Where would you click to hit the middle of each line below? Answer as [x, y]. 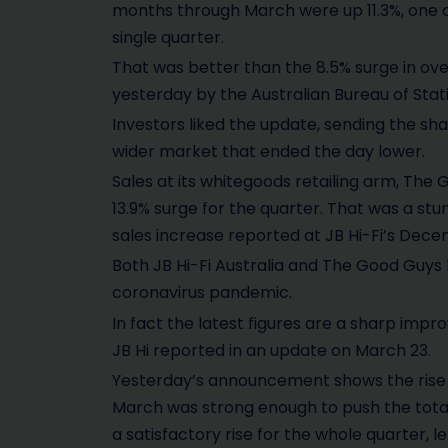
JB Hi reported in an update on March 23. [271, 350]
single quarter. [168, 37]
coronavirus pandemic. [202, 293]
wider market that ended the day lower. [268, 151]
